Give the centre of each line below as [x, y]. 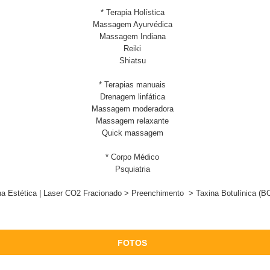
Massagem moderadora [132, 109]
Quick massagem [132, 133]
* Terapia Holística [132, 12]
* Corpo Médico [132, 157]
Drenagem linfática [132, 97]
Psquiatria [132, 169]
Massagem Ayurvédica [132, 24]
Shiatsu [132, 61]
